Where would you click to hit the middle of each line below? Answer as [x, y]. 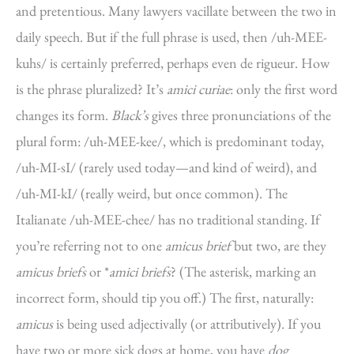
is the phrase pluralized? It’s [91, 89]
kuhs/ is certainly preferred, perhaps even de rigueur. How [173, 63]
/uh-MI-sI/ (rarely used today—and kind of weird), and [166, 167]
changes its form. [64, 115]
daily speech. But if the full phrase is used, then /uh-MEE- [171, 37]
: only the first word [284, 89]
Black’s [130, 115]
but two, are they [279, 245]
